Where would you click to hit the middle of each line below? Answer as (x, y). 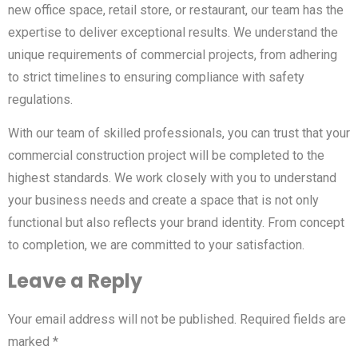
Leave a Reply (75, 281)
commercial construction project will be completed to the (166, 155)
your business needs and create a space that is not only (163, 200)
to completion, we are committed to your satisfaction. (156, 245)
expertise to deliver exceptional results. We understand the (173, 32)
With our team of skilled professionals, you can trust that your (179, 133)
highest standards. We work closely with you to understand (172, 177)
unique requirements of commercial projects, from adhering (173, 54)
